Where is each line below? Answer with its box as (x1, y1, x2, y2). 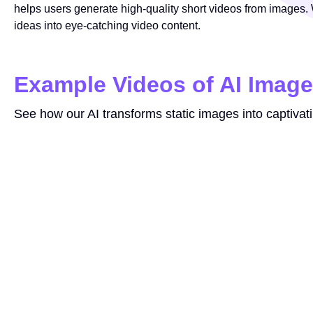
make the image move (211, 150, 310, 161)
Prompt (211, 133, 250, 146)
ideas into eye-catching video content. (14, 19, 201, 31)
